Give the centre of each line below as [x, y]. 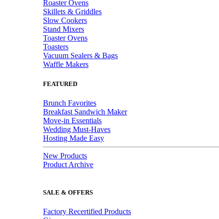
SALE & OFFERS [68, 192]
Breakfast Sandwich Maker [85, 111]
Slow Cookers [65, 21]
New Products [65, 155]
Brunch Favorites [70, 103]
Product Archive [68, 164]
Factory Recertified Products [87, 212]
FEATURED [60, 84]
